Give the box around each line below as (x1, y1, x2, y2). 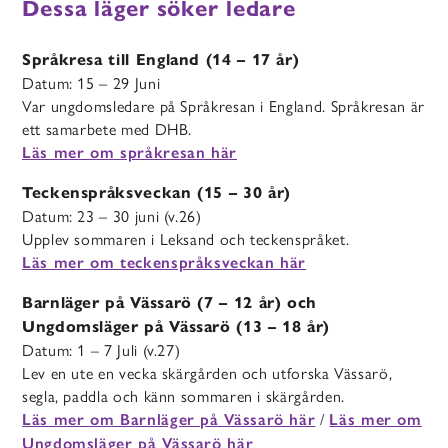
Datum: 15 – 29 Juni (22, 70, 161, 94)
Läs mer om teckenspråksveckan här (22, 252, 307, 272)
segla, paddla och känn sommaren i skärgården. (22, 383, 345, 407)
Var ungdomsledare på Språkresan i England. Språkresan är (22, 93, 425, 117)
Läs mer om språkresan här (22, 142, 237, 162)
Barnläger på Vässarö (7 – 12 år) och (22, 292, 318, 312)
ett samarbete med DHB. (22, 116, 193, 140)
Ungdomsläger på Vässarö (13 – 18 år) (22, 316, 331, 336)
